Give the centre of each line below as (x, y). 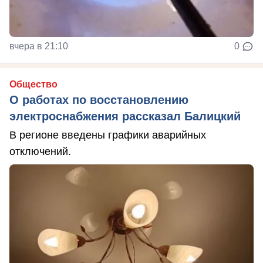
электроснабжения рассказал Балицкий (125, 117)
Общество (33, 85)
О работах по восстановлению (99, 100)
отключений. (40, 152)
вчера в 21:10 (39, 46)
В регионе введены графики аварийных (108, 135)
